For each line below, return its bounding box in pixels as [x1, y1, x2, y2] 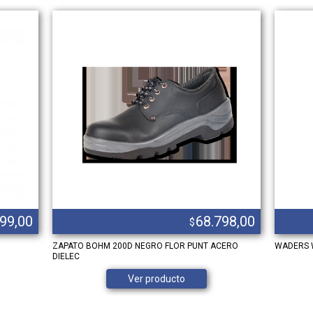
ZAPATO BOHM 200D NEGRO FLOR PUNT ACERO [52, 240, 239, 251]
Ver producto [128, 272, 186, 284]
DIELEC [52, 251, 80, 261]
